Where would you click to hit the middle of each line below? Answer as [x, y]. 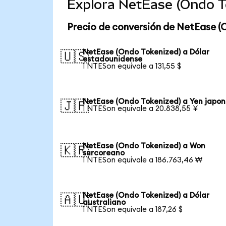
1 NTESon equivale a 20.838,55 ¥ [140, 108]
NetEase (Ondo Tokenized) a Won [144, 146]
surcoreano [104, 153]
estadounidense [113, 59]
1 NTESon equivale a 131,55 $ [132, 66]
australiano [104, 202]
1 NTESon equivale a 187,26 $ [133, 209]
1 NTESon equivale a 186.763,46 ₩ [143, 160]
